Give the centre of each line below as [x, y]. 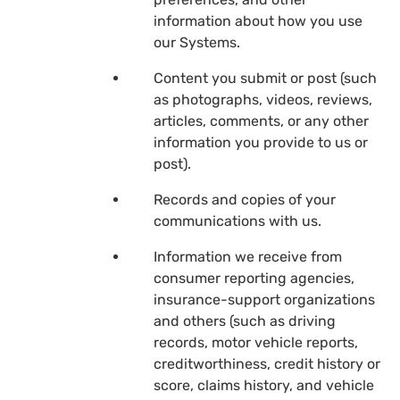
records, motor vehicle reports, [256, 342]
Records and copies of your [245, 199]
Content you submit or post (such [265, 78]
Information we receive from [248, 256]
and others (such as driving [245, 321]
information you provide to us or [261, 142]
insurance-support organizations [264, 299]
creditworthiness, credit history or [267, 363]
